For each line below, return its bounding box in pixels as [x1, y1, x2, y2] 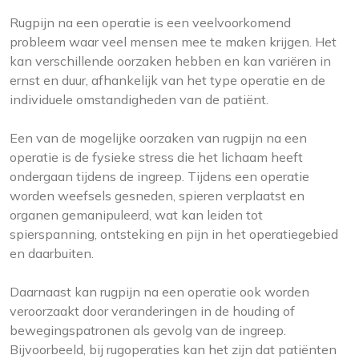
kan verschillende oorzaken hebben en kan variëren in [10, 53, 331, 70]
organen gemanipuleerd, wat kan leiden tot [10, 207, 263, 224]
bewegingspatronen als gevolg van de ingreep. [10, 322, 286, 339]
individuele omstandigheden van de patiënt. [10, 91, 268, 108]
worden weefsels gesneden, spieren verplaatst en [10, 188, 305, 204]
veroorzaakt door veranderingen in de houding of [10, 303, 295, 320]
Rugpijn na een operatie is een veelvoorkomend [10, 14, 291, 31]
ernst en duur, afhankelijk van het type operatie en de [10, 72, 325, 89]
